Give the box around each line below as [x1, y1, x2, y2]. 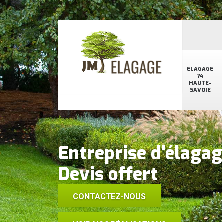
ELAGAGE [187, 65, 213, 73]
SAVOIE [189, 86, 211, 94]
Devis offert [58, 163, 158, 186]
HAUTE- [189, 79, 211, 87]
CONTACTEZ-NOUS [73, 192, 146, 201]
